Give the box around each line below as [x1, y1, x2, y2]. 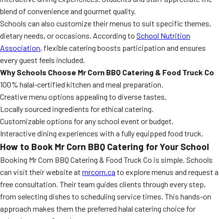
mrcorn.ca [82, 167, 115, 176]
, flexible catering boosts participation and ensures [40, 43, 206, 52]
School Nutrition [136, 31, 190, 40]
